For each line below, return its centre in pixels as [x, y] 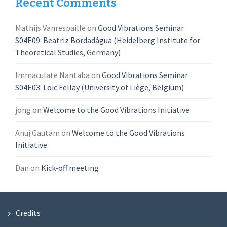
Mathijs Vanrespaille [51, 28]
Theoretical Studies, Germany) [68, 52]
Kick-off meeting [70, 168]
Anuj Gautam [38, 133]
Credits [28, 213]
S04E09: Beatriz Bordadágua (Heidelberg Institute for [108, 40]
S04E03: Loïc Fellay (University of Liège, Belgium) [100, 87]
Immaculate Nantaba [53, 75]
